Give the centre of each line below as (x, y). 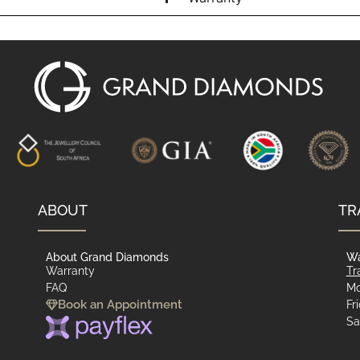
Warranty (71, 271)
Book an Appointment (121, 305)
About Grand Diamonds (108, 258)
